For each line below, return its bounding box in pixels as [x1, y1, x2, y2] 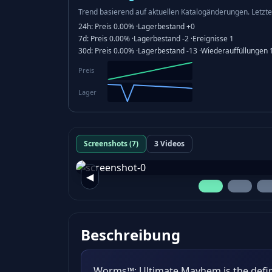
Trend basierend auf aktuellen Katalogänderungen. [78, 7, 250, 17]
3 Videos [154, 138, 185, 149]
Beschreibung [81, 225, 180, 245]
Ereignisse [192, 33, 228, 44]
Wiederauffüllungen [201, 46, 268, 56]
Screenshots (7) [84, 138, 138, 149]
